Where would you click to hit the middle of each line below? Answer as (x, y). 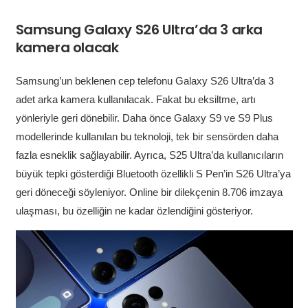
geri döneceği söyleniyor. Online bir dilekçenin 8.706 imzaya (149, 192)
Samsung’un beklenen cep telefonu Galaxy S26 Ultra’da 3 (144, 81)
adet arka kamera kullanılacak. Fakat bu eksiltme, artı (135, 100)
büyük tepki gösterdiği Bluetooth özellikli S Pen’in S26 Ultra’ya (153, 174)
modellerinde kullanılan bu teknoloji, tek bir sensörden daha (147, 137)
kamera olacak (67, 47)
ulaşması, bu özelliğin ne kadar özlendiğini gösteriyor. (134, 211)
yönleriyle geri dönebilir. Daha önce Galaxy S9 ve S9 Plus (144, 118)
